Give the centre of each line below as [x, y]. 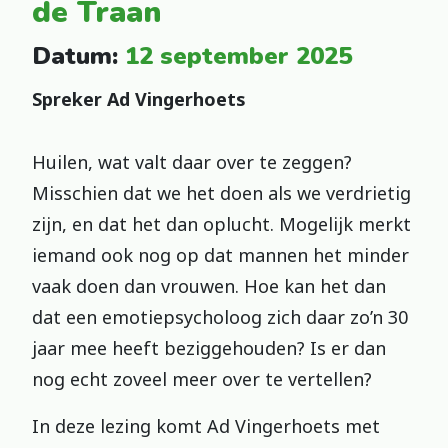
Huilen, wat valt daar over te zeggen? [192, 162]
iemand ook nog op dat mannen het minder [220, 255]
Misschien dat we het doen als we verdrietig [221, 193]
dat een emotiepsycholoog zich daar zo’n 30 [220, 317]
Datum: [78, 56]
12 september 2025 [238, 56]
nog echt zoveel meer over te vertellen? [202, 379]
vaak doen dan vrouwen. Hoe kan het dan [209, 286]
